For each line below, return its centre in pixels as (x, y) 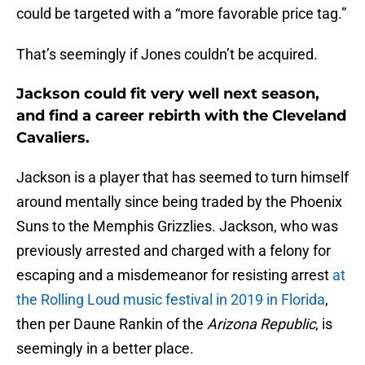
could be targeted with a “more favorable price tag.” (181, 14)
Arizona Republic (261, 324)
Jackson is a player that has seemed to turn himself (182, 178)
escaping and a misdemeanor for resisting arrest (174, 275)
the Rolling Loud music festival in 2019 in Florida (171, 300)
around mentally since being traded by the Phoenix (179, 202)
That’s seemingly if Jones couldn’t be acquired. (167, 55)
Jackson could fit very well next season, (168, 94)
